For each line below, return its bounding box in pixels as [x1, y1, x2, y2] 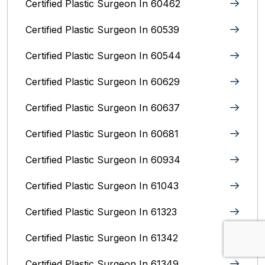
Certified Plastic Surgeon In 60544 [25, 50, 181, 62]
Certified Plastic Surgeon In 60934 [25, 154, 180, 166]
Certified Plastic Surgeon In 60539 [25, 24, 179, 35]
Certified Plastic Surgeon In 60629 [25, 76, 180, 88]
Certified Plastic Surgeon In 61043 [25, 180, 179, 192]
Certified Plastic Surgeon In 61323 [25, 206, 177, 218]
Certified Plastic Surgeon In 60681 [25, 128, 179, 140]
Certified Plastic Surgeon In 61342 [25, 232, 178, 244]
